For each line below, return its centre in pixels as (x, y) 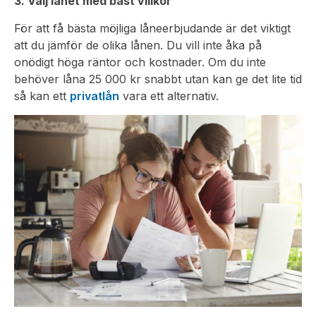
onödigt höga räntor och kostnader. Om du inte (140, 62)
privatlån (95, 96)
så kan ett (42, 96)
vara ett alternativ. (169, 96)
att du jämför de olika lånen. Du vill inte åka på (138, 45)
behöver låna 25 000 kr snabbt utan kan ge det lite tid (158, 79)
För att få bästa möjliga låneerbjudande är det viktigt (152, 29)
